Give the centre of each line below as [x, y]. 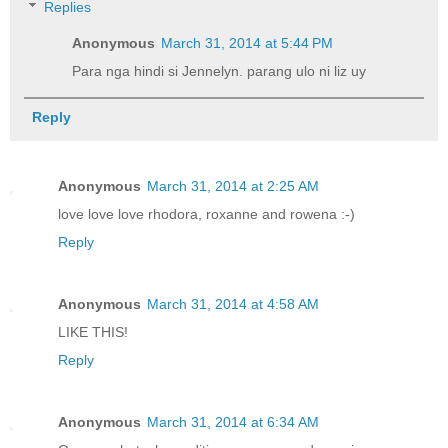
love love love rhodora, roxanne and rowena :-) [206, 214]
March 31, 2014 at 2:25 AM [233, 186]
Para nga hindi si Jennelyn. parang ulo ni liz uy [219, 71]
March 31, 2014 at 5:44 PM [247, 43]
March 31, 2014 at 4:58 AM [233, 304]
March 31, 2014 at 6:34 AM [233, 422]
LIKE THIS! [93, 332]
